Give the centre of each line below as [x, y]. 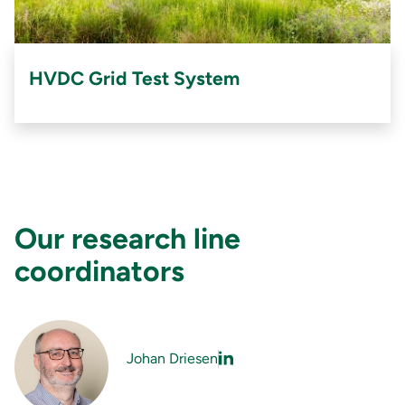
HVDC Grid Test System [134, 78]
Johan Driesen [172, 358]
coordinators [99, 271]
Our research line [127, 238]
